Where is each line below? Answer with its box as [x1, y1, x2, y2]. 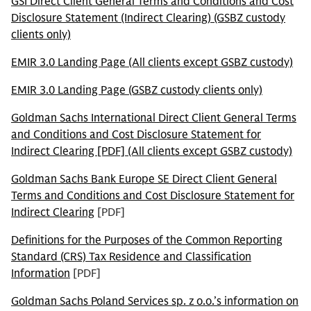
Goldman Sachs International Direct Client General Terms [11, 111, 296, 125]
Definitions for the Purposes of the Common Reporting [11, 233, 283, 247]
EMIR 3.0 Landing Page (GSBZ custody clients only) [11, 83, 262, 97]
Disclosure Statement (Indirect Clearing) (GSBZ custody [11, 11, 285, 25]
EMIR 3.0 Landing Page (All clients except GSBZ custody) [11, 56, 293, 69]
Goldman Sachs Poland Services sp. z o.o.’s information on [11, 294, 299, 308]
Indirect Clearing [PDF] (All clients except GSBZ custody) [11, 144, 292, 158]
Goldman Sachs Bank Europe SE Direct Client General [11, 172, 277, 186]
